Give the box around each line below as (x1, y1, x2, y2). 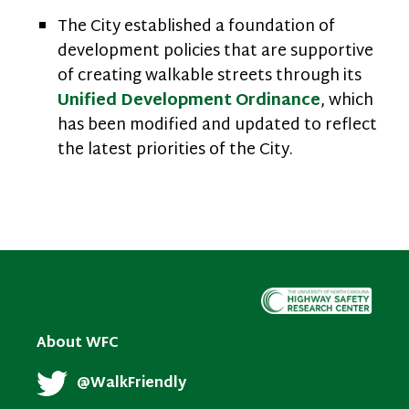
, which (320, 86, 373, 116)
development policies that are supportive (58, 37, 373, 67)
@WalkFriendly (77, 370, 186, 396)
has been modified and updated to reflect (58, 110, 377, 141)
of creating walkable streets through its (58, 61, 362, 91)
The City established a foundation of (58, 12, 335, 42)
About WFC (37, 330, 119, 356)
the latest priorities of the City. (58, 135, 293, 165)
